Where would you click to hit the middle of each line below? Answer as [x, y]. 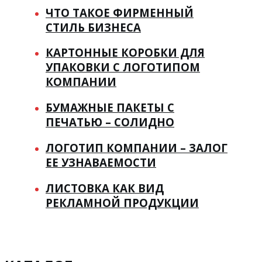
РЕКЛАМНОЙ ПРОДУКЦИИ [122, 202]
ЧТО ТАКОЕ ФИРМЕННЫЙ [120, 12]
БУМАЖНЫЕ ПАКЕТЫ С [110, 108]
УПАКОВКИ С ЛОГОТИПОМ [123, 67]
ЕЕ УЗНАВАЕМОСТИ [101, 162]
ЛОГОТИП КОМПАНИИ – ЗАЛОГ [137, 147]
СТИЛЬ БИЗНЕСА [93, 27]
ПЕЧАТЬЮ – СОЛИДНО [110, 122]
